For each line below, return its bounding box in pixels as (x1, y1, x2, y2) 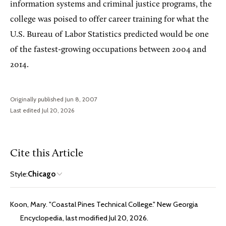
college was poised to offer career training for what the (10, 15, 209, 24)
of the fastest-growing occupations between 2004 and (10, 45, 206, 54)
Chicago (28, 169, 55, 179)
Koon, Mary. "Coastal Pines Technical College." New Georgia (10, 199, 198, 209)
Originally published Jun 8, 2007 (10, 95, 97, 103)
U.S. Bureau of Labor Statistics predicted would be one (10, 30, 209, 39)
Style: (10, 169, 28, 179)
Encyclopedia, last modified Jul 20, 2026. (20, 213, 148, 222)
